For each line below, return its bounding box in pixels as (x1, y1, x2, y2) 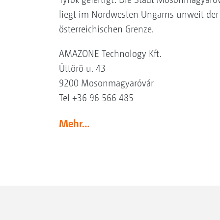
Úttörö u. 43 (58, 62, 106, 74)
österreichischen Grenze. (58, 23, 154, 35)
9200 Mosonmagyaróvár (58, 77, 154, 89)
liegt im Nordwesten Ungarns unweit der (58, 8, 219, 20)
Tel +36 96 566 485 (58, 92, 134, 104)
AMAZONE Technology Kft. (58, 48, 162, 59)
